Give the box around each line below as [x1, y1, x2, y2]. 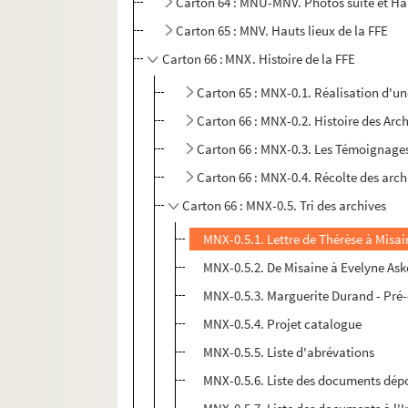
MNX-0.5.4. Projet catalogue [203, 315, 362, 333]
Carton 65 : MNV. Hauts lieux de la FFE [176, 22, 389, 40]
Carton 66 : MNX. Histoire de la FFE [161, 50, 356, 68]
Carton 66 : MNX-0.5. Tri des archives [182, 197, 387, 215]
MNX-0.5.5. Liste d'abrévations [203, 343, 375, 362]
